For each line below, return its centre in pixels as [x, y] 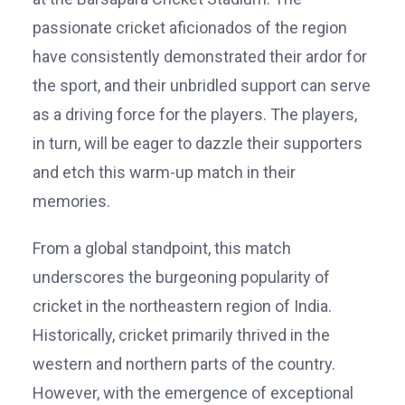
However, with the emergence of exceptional [193, 392]
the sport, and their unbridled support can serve [202, 85]
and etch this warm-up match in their [164, 172]
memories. [71, 201]
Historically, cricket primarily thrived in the [181, 334]
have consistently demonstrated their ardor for [200, 56]
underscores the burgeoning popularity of [181, 277]
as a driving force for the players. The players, [195, 114]
